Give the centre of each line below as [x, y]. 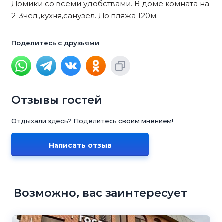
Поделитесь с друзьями [55, 43]
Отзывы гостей [57, 100]
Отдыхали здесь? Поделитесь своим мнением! [92, 121]
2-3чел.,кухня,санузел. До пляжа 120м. [84, 16]
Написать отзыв [80, 145]
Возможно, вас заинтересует [101, 193]
